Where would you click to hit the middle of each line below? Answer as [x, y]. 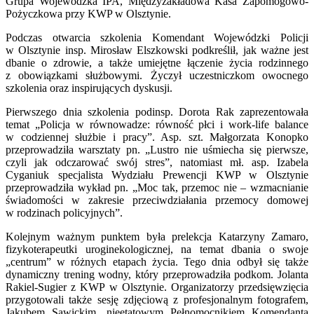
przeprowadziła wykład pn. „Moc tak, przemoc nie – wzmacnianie [157, 187]
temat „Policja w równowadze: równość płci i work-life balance [157, 124]
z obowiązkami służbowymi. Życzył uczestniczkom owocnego [157, 75]
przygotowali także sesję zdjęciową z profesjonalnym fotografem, [157, 299]
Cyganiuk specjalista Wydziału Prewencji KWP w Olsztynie [157, 175]
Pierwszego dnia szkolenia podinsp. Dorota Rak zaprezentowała [157, 111]
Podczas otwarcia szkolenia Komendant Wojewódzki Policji [157, 37]
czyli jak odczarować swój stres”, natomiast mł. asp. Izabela [157, 162]
